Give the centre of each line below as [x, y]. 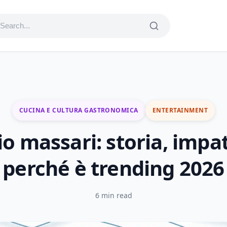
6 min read [113, 195]
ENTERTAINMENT [180, 110]
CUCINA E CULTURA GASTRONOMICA [79, 110]
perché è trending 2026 [113, 168]
